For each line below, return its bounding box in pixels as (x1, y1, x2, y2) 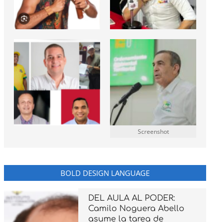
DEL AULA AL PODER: (88, 193, 175, 203)
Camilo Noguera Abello (88, 204, 184, 213)
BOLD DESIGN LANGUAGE (60, 167, 150, 178)
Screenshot (137, 127, 169, 136)
